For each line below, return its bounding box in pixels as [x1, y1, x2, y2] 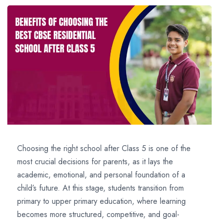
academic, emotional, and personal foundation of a [17, 169, 185, 180]
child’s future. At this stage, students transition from [17, 182, 184, 194]
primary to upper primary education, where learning [17, 195, 186, 207]
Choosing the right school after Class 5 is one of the [17, 142, 191, 154]
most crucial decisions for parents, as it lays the [17, 155, 173, 167]
